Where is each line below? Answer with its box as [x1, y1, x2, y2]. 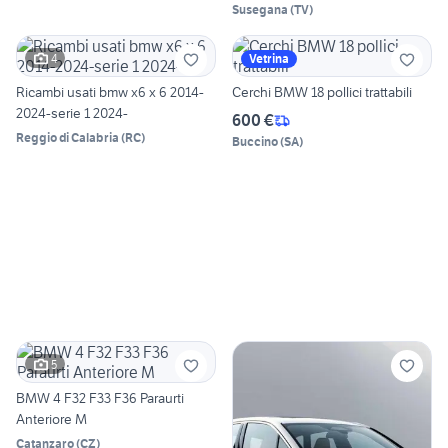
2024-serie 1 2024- [16, 104, 128, 123]
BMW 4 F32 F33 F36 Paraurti [16, 389, 184, 408]
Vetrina [249, 51, 289, 67]
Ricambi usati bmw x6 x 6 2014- [16, 83, 204, 102]
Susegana [232, 2, 288, 18]
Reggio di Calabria [16, 130, 119, 146]
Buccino [232, 134, 278, 150]
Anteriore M [16, 410, 87, 429]
